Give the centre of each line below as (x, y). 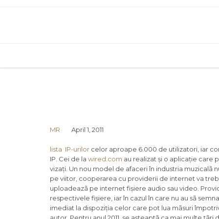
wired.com (106, 159)
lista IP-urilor (70, 149)
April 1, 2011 (88, 130)
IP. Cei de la (69, 159)
